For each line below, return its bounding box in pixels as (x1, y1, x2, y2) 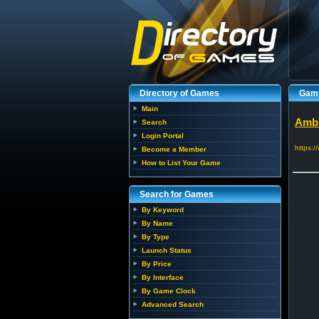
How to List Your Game (142, 159, 221, 167)
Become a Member (142, 145, 206, 153)
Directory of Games (140, 88, 219, 98)
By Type (142, 233, 169, 241)
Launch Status (142, 246, 192, 254)
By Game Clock (142, 287, 196, 295)
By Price (142, 260, 172, 268)
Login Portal (142, 132, 184, 140)
